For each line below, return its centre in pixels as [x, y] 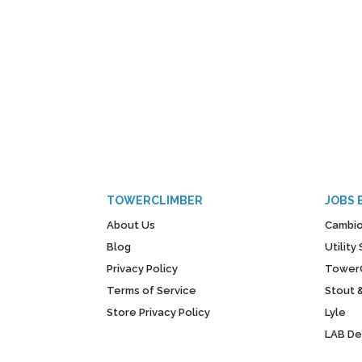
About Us [131, 225]
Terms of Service [152, 290]
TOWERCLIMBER [155, 200]
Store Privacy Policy [158, 312]
